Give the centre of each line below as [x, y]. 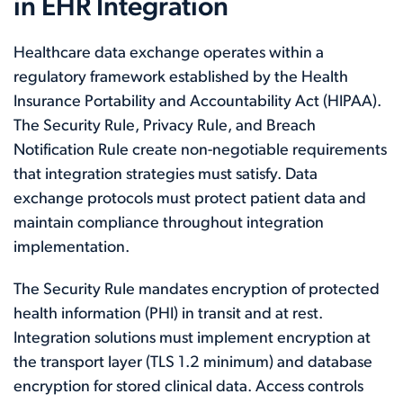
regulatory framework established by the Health [181, 78]
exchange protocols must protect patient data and [190, 200]
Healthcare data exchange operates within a [169, 54]
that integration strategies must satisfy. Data [166, 175]
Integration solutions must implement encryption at [192, 339]
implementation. [72, 248]
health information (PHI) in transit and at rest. [168, 315]
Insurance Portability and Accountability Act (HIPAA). [197, 103]
